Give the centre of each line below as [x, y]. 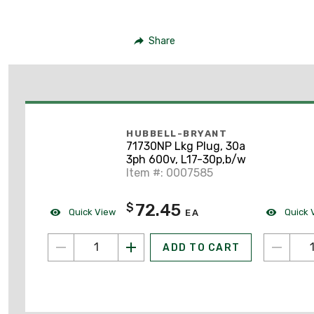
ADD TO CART [201, 247]
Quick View [91, 212]
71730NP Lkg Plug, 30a [186, 146]
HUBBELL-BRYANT [177, 134]
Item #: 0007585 [170, 173]
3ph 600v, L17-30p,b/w [186, 160]
